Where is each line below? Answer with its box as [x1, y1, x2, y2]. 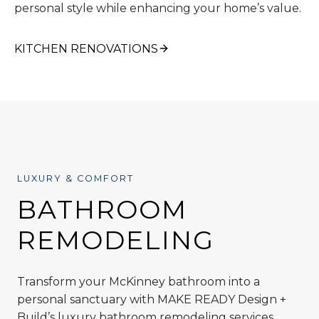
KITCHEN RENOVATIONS [14, 41, 158, 56]
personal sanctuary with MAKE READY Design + [17, 292, 286, 306]
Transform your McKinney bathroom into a [17, 274, 260, 288]
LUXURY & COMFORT [17, 172, 134, 184]
